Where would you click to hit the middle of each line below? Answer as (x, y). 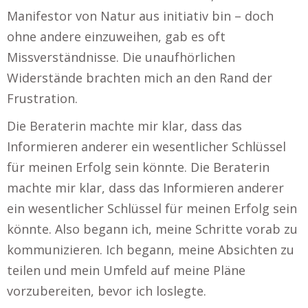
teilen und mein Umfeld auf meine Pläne (126, 270)
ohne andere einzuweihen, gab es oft (116, 36)
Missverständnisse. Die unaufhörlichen (121, 57)
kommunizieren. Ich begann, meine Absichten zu (151, 250)
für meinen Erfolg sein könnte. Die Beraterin (138, 167)
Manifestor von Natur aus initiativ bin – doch (140, 16)
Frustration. (42, 98)
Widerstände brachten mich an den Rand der (140, 78)
